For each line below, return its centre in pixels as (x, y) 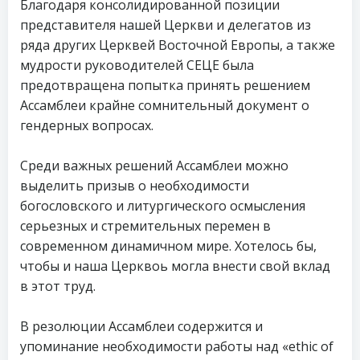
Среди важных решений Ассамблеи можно (154, 166)
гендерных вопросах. (87, 125)
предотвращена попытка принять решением (165, 85)
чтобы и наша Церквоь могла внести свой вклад (175, 266)
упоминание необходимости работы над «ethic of (177, 346)
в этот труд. (58, 286)
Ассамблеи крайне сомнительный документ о (165, 105)
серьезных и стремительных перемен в (145, 226)
